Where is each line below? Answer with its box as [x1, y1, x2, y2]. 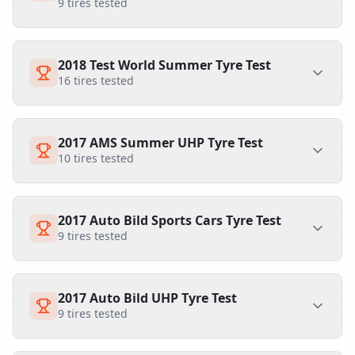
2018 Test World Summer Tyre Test [58, 56, 271, 74]
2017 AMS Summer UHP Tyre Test [58, 134, 263, 151]
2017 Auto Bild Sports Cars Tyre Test [58, 212, 281, 229]
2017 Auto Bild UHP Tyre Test [58, 289, 237, 307]
